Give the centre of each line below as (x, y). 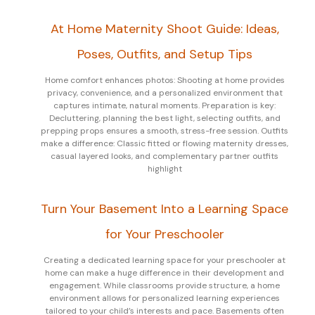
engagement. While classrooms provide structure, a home (165, 285)
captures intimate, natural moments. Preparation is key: (165, 105)
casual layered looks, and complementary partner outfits (165, 156)
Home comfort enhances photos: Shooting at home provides (165, 80)
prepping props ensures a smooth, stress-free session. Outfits (165, 130)
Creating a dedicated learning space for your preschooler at (165, 260)
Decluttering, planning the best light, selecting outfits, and (165, 118)
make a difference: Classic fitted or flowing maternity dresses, (165, 143)
